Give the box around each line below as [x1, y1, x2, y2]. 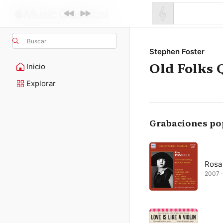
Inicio [26, 62, 45, 71]
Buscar [27, 37, 46, 45]
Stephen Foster [149, 47, 205, 56]
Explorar [26, 79, 56, 88]
